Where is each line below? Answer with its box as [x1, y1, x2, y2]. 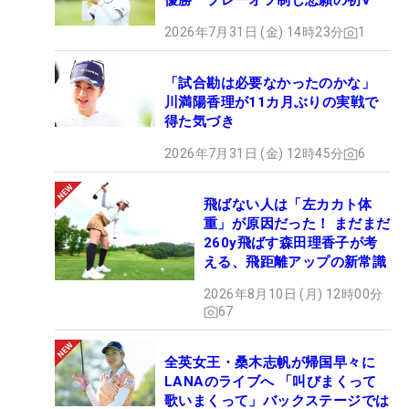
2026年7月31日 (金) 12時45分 [164, 146, 344, 162]
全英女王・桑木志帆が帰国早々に [164, 354, 375, 372]
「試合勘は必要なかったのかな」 [164, 75, 390, 92]
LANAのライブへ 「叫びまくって [164, 373, 377, 391]
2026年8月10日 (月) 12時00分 [204, 287, 383, 302]
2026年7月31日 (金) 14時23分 [164, 25, 344, 40]
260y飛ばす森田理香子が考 [204, 235, 378, 252]
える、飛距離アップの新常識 [204, 254, 387, 271]
